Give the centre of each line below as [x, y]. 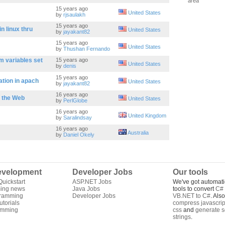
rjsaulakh [74, 15]
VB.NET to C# [192, 196]
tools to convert [194, 189]
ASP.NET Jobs [92, 182]
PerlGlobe [75, 100]
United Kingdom [147, 116]
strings [182, 217]
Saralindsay [78, 118]
